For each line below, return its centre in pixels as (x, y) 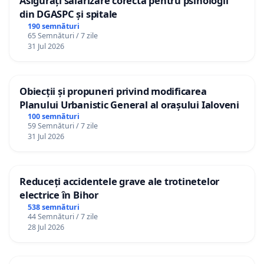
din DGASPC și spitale (69, 14)
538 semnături (53, 207)
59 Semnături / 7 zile (62, 126)
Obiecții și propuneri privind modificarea (113, 91)
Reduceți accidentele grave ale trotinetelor (120, 181)
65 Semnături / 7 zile (62, 35)
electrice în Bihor (59, 195)
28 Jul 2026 (46, 227)
